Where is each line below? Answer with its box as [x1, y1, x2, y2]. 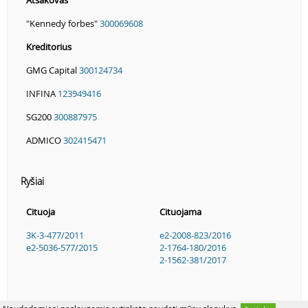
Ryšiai [21, 174, 44, 188]
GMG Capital [26, 63, 79, 76]
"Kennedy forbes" [26, 16, 100, 30]
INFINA [26, 87, 58, 100]
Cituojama [159, 205, 201, 218]
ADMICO [26, 133, 63, 146]
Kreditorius [26, 40, 71, 53]
